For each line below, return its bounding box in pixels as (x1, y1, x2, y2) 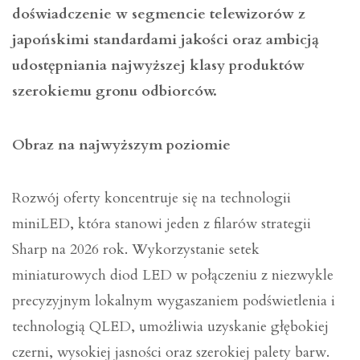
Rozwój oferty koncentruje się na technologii (12, 187, 291, 208)
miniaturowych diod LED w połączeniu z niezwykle (12, 264, 333, 285)
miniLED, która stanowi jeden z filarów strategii (12, 213, 311, 234)
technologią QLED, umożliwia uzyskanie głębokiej (12, 316, 329, 337)
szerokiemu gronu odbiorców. (12, 81, 217, 102)
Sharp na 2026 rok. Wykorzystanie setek (12, 239, 260, 260)
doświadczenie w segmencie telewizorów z (12, 4, 305, 25)
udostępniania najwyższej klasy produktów (12, 55, 305, 76)
